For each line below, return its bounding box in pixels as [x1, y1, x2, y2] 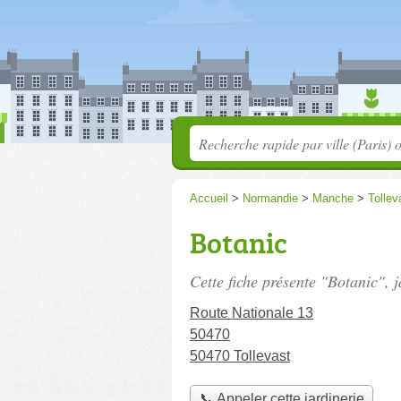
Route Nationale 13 [190, 305, 313, 320]
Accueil [190, 192, 228, 205]
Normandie [243, 192, 298, 205]
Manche [312, 192, 354, 205]
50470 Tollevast [190, 348, 290, 363]
